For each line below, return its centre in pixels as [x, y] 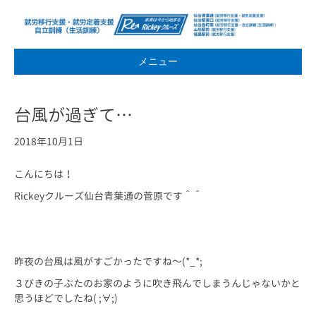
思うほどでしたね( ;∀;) [66, 298]
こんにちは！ [44, 174]
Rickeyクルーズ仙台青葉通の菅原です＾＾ [108, 196]
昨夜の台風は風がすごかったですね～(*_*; [108, 262]
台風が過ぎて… [73, 115]
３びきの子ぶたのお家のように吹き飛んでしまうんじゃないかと [157, 284]
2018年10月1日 [49, 142]
